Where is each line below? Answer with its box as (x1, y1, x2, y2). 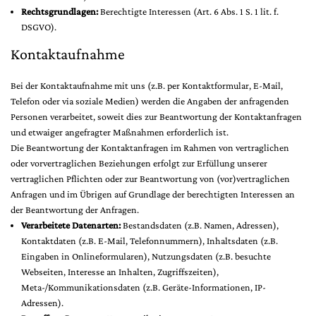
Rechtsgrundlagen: (21, 6, 98, 17)
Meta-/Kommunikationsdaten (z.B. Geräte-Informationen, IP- (21, 281, 266, 293)
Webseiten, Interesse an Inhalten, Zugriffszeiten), (21, 266, 219, 277)
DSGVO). (21, 21, 56, 32)
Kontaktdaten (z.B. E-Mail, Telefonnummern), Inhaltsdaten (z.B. (21, 235, 278, 246)
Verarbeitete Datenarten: (21, 219, 121, 231)
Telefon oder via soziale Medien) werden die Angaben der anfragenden (11, 95, 289, 107)
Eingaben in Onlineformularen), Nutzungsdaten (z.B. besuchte (21, 250, 271, 262)
